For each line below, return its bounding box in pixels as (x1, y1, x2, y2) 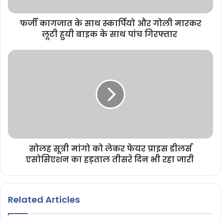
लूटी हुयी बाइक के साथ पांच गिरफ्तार (42, 29, 179, 40)
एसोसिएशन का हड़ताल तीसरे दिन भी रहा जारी (25, 154, 196, 166)
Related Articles (8, 193, 80, 206)
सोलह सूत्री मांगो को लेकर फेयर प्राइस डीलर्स (29, 143, 192, 155)
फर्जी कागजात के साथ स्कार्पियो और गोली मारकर (20, 18, 201, 30)
